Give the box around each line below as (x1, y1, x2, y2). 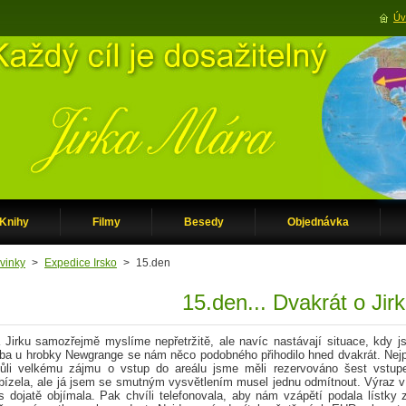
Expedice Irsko (44, 257, 117, 268)
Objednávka (287, 216, 349, 228)
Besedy (184, 216, 224, 228)
